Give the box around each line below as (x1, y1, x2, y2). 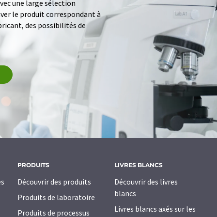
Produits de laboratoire (17, 192, 95, 202)
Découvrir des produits (17, 177, 91, 187)
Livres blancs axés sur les (114, 204, 196, 214)
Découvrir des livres (114, 177, 178, 187)
